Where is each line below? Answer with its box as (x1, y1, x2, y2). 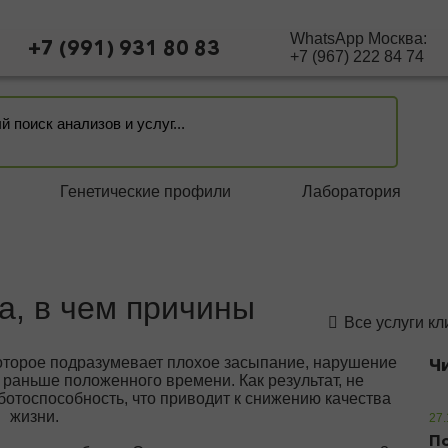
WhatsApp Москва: (289, 30, 427, 47)
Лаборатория (301, 183, 401, 200)
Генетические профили (60, 183, 232, 200)
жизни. (9, 408, 59, 425)
